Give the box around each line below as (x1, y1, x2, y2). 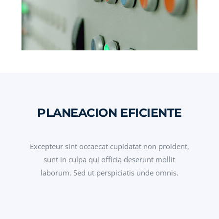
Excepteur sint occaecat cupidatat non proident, (29, 141, 189, 151)
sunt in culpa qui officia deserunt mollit (44, 154, 175, 164)
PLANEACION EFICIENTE (37, 105, 182, 120)
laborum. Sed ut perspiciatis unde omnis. (40, 167, 178, 177)
